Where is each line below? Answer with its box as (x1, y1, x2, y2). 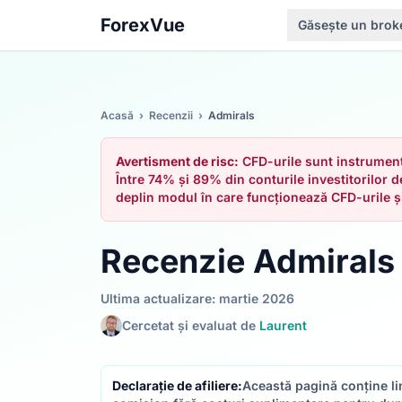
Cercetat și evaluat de (122, 318, 259, 333)
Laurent (259, 318, 307, 333)
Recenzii (149, 109, 193, 122)
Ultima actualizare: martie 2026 (100, 291, 294, 306)
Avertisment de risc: (116, 153, 239, 169)
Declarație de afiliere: (112, 378, 242, 393)
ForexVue (100, 14, 185, 36)
